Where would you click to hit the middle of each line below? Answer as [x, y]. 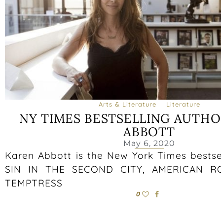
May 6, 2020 [149, 143]
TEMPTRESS [34, 183]
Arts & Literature [127, 104]
